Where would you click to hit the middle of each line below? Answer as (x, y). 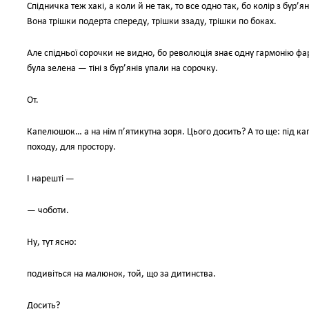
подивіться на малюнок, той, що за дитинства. (121, 274)
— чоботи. (48, 211)
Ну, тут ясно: (52, 242)
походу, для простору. (71, 147)
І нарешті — (51, 179)
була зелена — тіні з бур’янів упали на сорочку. (122, 69)
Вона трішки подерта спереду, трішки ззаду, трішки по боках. (152, 22)
